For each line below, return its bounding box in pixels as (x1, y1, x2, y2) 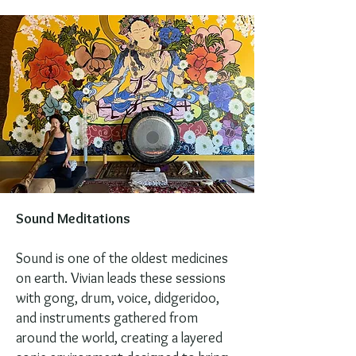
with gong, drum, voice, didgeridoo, (16, 289, 219, 307)
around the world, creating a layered (16, 329, 222, 346)
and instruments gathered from (16, 309, 198, 327)
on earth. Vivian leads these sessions (16, 269, 226, 287)
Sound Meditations (16, 210, 130, 227)
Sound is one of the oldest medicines (16, 250, 228, 267)
